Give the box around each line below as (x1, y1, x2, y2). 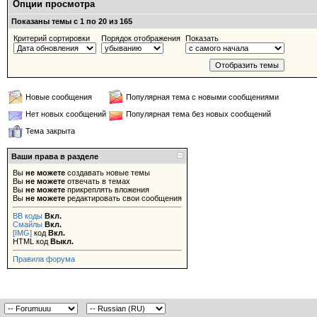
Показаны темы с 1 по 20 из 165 (11, 17, 132, 25)
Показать (185, 34, 219, 42)
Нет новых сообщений (25, 110, 106, 118)
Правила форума (13, 255, 75, 263)
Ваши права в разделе (11, 152, 98, 161)
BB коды (13, 212, 42, 220)
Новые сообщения (25, 93, 92, 101)
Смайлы (13, 220, 42, 229)
